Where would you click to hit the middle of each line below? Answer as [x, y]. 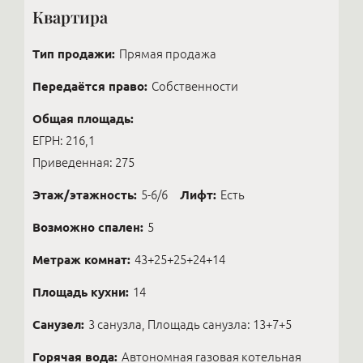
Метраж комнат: [81, 260]
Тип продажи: [74, 54]
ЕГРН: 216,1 [64, 141]
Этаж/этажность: [85, 195]
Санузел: [58, 325]
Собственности [195, 86]
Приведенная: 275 [83, 162]
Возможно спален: [88, 227]
